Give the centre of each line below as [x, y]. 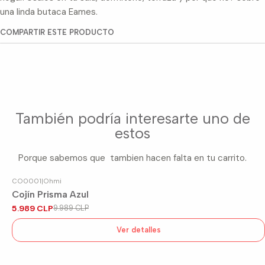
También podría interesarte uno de [132, 118]
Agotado [31, 201]
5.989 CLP [33, 209]
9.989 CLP [71, 208]
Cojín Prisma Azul [50, 195]
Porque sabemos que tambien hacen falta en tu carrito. [132, 158]
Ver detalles [138, 230]
